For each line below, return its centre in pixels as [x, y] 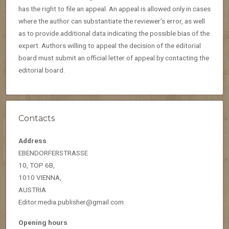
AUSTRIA [32, 189]
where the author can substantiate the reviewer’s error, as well [112, 21]
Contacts [37, 118]
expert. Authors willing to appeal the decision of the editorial [110, 45]
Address [32, 140]
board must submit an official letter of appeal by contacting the [114, 58]
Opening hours [43, 222]
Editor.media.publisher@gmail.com [71, 202]
